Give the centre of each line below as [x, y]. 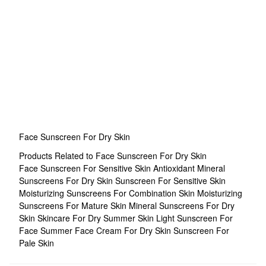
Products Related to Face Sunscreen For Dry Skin [113, 156]
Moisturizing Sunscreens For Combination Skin [108, 193]
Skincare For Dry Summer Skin [97, 218]
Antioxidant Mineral [189, 168]
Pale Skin [37, 243]
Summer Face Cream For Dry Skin [107, 230]
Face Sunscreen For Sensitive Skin [86, 168]
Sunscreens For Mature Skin [74, 205]
